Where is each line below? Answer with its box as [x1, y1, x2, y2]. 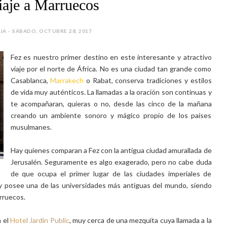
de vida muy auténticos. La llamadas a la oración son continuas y [10, 88, 212, 96]
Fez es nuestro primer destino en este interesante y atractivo [10, 53, 212, 61]
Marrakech [50, 76, 84, 85]
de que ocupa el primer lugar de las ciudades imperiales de [10, 169, 212, 178]
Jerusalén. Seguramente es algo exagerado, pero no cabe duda [10, 158, 212, 166]
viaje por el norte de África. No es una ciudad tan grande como [10, 64, 212, 73]
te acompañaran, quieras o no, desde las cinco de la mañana [10, 99, 212, 108]
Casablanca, [10, 76, 51, 85]
